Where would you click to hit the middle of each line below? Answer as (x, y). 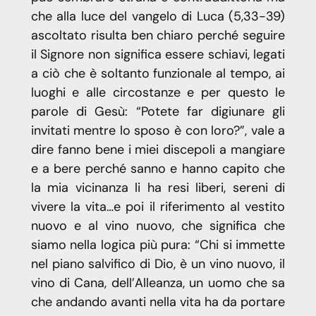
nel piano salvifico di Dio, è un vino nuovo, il (158, 264)
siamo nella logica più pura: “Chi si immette (158, 245)
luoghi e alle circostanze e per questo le (158, 93)
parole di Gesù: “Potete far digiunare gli (158, 112)
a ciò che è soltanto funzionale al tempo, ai (158, 74)
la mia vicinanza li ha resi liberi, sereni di (158, 188)
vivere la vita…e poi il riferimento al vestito (158, 207)
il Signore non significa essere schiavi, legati (158, 55)
